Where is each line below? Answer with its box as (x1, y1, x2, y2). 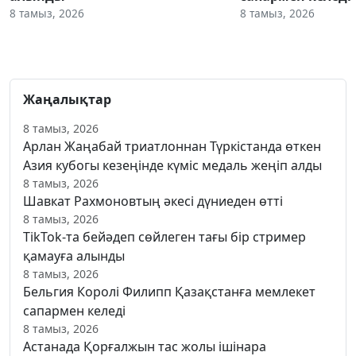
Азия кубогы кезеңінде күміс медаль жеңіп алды (23, 157, 322, 175)
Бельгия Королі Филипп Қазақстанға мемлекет (23, 283, 315, 301)
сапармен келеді (23, 302, 126, 320)
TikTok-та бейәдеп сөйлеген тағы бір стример (23, 228, 306, 246)
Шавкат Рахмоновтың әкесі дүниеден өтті (23, 192, 283, 211)
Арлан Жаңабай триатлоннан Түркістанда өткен (23, 137, 321, 156)
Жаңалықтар (23, 91, 111, 109)
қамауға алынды (23, 247, 125, 265)
